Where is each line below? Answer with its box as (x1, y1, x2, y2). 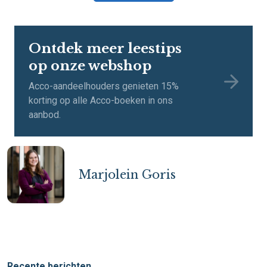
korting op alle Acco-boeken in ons (29, 95, 173, 107)
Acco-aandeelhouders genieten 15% (29, 80, 179, 92)
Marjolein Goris (79, 167, 176, 182)
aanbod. (29, 109, 61, 121)
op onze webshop (29, 57, 151, 74)
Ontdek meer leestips (29, 40, 182, 57)
